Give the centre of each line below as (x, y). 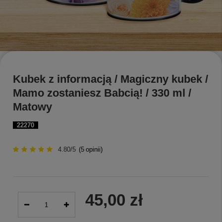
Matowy (32, 107)
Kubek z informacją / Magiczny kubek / (111, 79)
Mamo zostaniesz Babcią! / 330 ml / (102, 93)
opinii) (94, 150)
